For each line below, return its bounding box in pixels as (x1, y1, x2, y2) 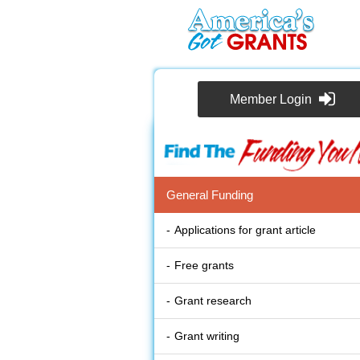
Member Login (230, 92, 313, 107)
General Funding (166, 188, 253, 202)
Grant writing (174, 329, 239, 343)
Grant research (174, 294, 252, 308)
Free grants (174, 259, 234, 272)
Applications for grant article (174, 223, 316, 237)
